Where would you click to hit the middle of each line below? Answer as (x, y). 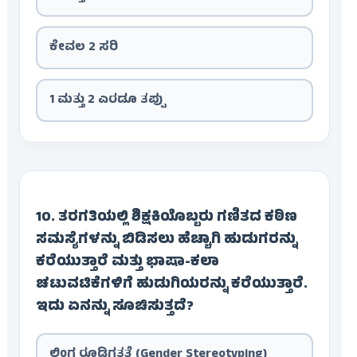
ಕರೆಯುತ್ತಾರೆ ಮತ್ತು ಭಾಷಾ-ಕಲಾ (127, 263)
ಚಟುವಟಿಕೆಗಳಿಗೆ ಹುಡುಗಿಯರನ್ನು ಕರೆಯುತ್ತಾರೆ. (171, 286)
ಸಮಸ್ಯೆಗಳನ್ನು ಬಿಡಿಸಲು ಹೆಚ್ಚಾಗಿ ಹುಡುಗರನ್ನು (166, 241)
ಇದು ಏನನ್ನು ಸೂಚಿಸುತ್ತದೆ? (114, 308)
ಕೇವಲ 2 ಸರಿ (83, 48)
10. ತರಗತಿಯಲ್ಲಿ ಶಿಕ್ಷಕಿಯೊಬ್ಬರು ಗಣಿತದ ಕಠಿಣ (166, 219)
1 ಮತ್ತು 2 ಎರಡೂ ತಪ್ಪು (107, 101)
